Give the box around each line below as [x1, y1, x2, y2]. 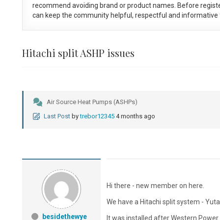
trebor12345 [80, 112, 114, 120]
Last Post [43, 112, 70, 120]
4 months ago [115, 112, 155, 120]
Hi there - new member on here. [106, 182, 207, 190]
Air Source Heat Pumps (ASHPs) [46, 98, 137, 106]
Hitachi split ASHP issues [22, 46, 135, 60]
